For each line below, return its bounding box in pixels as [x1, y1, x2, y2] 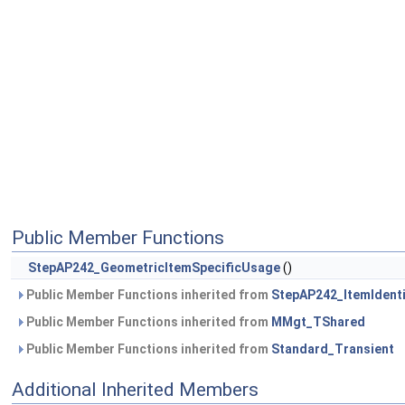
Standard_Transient [271, 342, 394, 357]
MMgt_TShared [271, 315, 365, 330]
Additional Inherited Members [12, 379, 259, 401]
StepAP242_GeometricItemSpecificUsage [28, 260, 280, 276]
